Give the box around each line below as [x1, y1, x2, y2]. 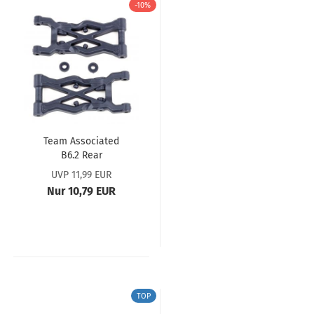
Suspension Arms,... [39, 163, 124, 175]
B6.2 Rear [60, 149, 102, 161]
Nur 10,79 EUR [47, 184, 116, 198]
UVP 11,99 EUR [51, 169, 111, 181]
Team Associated [43, 135, 119, 147]
